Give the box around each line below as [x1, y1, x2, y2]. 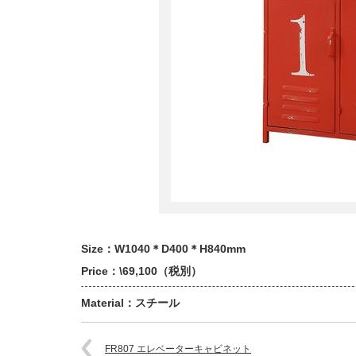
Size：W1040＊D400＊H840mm [81, 242, 246, 255]
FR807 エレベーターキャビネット [105, 343, 251, 354]
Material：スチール [81, 296, 180, 309]
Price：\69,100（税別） [81, 265, 202, 277]
